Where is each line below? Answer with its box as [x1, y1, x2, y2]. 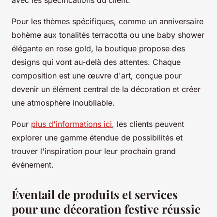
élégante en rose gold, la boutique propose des [12, 43, 185, 53]
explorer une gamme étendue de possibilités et [12, 132, 183, 142]
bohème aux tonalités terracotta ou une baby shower [12, 30, 204, 40]
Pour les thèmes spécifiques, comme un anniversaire [12, 16, 203, 26]
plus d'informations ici [31, 119, 112, 129]
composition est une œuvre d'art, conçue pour [12, 70, 182, 80]
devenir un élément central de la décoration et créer [12, 84, 201, 94]
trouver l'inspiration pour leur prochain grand [12, 146, 176, 156]
